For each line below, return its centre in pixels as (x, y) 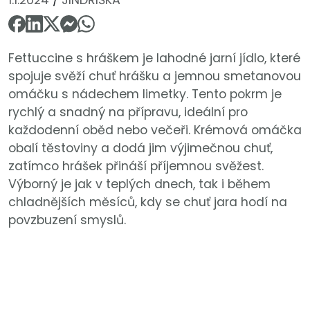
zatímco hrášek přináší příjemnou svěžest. (136, 166)
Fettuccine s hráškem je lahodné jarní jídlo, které (154, 58)
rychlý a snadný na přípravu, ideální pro (128, 112)
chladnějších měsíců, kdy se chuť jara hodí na (148, 202)
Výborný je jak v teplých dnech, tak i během (139, 184)
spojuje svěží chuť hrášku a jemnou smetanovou (155, 76)
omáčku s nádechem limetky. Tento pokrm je (145, 94)
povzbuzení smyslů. (67, 220)
